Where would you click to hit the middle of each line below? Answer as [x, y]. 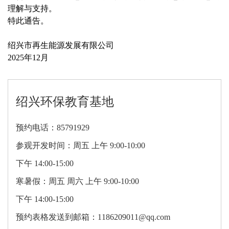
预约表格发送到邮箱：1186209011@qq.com [93, 217]
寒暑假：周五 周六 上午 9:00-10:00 [77, 181]
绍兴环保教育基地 [65, 102]
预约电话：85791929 [53, 128]
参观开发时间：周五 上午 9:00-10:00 [81, 146]
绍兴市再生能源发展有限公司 [61, 45]
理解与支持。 [32, 9]
